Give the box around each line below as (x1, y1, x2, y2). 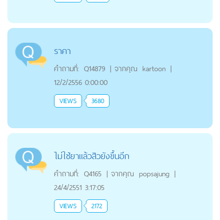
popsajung (138, 167, 169, 180)
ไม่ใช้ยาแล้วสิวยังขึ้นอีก (54, 148, 129, 164)
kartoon (142, 62, 165, 75)
